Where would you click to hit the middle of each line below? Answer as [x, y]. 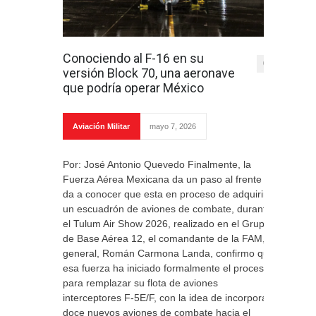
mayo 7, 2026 [173, 126]
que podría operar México [133, 88]
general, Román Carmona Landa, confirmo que [169, 253]
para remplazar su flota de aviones [140, 283]
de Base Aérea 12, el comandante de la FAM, [164, 238]
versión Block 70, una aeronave [149, 73]
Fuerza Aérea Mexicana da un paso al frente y [166, 179]
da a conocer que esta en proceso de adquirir [165, 194]
